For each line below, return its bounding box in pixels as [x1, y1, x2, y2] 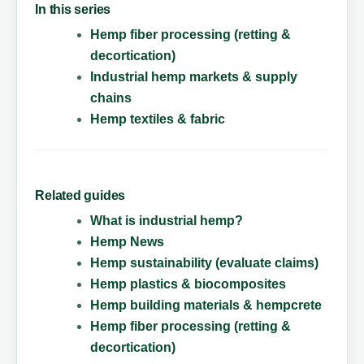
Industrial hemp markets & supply [90, 70, 298, 84]
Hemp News [90, 235, 165, 249]
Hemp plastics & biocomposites [90, 277, 287, 292]
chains [90, 91, 132, 106]
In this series [35, 2, 111, 17]
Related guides [35, 188, 126, 203]
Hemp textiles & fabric [90, 112, 226, 127]
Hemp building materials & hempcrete [90, 298, 323, 313]
